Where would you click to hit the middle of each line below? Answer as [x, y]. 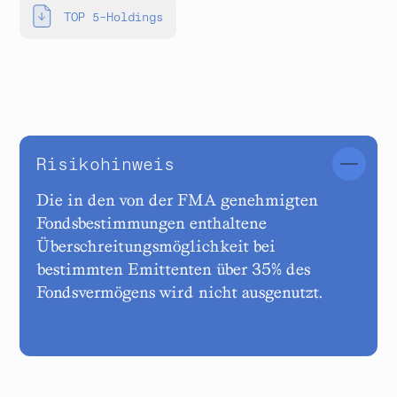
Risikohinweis [105, 163]
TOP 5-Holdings [113, 16]
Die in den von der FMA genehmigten [177, 199]
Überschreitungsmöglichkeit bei [156, 245]
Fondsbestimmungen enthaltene [152, 222]
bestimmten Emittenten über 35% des [173, 269]
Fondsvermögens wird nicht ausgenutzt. [179, 292]
